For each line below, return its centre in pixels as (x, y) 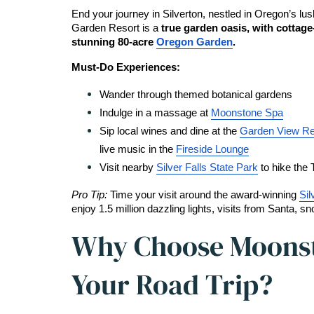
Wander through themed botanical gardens (196, 95)
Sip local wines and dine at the (170, 131)
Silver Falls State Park (207, 168)
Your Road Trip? (172, 285)
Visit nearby (128, 168)
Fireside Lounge (212, 149)
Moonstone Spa (247, 113)
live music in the (138, 149)
